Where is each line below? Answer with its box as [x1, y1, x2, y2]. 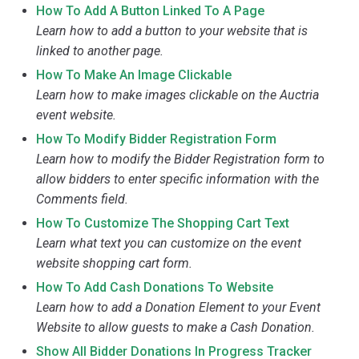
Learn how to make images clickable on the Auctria [36, 87, 320, 103]
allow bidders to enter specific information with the [36, 171, 320, 187]
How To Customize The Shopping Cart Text [36, 215, 290, 231]
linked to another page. [36, 42, 164, 58]
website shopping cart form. [36, 255, 193, 271]
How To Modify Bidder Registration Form [36, 131, 277, 147]
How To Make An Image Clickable [36, 67, 232, 83]
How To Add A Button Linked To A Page [36, 2, 265, 18]
